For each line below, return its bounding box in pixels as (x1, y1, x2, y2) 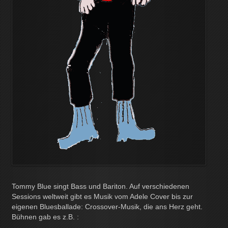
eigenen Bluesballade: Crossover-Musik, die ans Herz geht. (12, 203, 203, 211)
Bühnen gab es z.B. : (12, 213, 79, 221)
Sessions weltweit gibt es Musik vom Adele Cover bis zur (12, 192, 193, 201)
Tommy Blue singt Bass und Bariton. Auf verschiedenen (12, 182, 190, 190)
